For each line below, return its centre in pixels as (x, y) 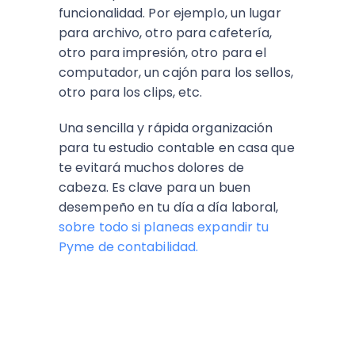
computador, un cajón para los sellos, (176, 73)
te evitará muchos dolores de (151, 168)
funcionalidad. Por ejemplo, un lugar (170, 13)
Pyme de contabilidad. (129, 247)
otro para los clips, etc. (131, 92)
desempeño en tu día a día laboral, (169, 207)
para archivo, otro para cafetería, (166, 33)
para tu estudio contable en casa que (177, 148)
